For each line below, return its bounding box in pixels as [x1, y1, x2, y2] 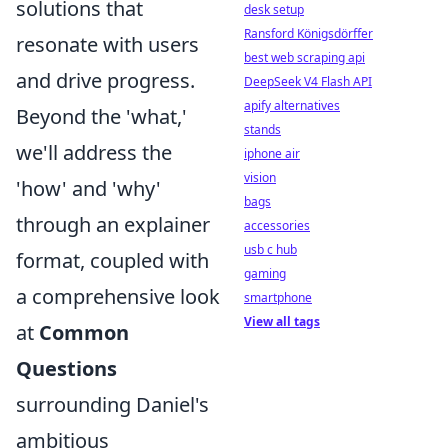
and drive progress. [16, 66, 195, 94]
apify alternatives [244, 97, 340, 114]
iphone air [244, 145, 300, 162]
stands [244, 121, 281, 138]
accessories [244, 217, 310, 234]
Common [39, 318, 129, 346]
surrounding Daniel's [16, 390, 209, 418]
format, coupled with [16, 246, 209, 274]
